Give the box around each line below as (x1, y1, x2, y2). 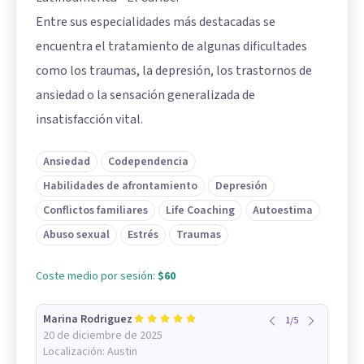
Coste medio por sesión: (36, 267, 158, 284)
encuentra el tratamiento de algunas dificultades (36, 37, 307, 55)
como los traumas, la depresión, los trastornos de (36, 61, 312, 80)
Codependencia (108, 153, 188, 170)
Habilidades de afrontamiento (43, 177, 197, 194)
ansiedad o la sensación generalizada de (36, 85, 255, 104)
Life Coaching (166, 201, 235, 219)
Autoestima (253, 201, 313, 219)
